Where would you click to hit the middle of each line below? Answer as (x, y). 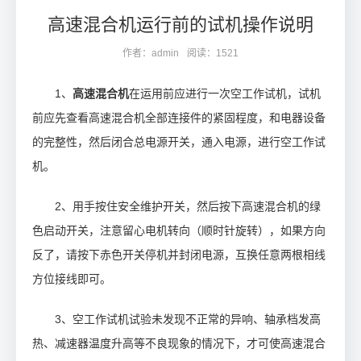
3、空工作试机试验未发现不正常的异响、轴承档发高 (188, 319)
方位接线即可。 (72, 279)
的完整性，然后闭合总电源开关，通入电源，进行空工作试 (179, 142)
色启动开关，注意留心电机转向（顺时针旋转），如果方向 (179, 230)
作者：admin (151, 53)
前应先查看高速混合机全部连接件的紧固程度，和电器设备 (179, 118)
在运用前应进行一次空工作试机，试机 (225, 93)
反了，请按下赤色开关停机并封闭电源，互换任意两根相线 (179, 255)
